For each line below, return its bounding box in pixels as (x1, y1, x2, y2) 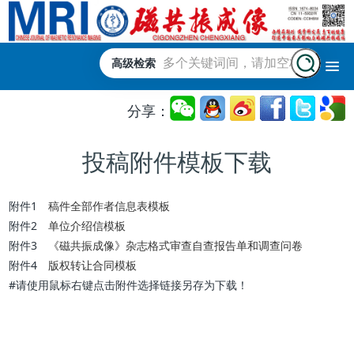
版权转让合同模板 (48, 258, 137, 273)
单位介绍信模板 (48, 218, 126, 234)
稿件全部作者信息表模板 (48, 198, 171, 214)
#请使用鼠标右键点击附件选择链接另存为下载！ (9, 277, 249, 293)
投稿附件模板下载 (82, 145, 272, 179)
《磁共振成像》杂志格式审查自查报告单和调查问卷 (48, 238, 303, 254)
